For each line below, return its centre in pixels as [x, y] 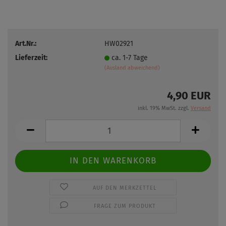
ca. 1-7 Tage [130, 58]
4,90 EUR [189, 96]
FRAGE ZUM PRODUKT [125, 206]
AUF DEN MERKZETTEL [125, 188]
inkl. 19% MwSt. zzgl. [164, 108]
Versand [201, 108]
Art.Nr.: [26, 43]
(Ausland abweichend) [132, 68]
